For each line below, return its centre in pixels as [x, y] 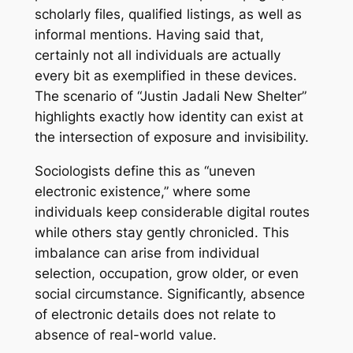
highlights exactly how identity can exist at [169, 117]
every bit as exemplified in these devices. [165, 76]
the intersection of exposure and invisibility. [171, 137]
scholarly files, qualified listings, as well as [168, 15]
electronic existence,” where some [142, 192]
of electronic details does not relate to [155, 315]
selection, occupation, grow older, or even [166, 274]
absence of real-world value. [125, 335]
